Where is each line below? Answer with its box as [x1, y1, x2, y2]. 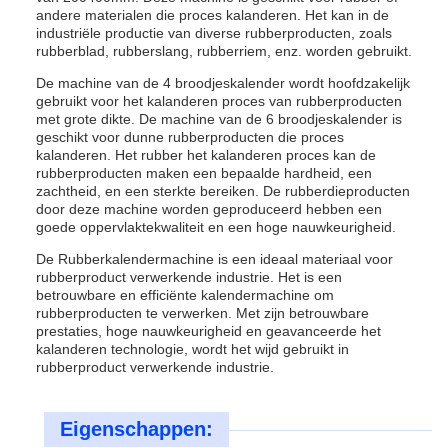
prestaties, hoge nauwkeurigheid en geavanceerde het [36, 323, 381, 339]
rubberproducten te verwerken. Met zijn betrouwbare [36, 305, 369, 321]
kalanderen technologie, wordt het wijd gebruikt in [36, 341, 349, 357]
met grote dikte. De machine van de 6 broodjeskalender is [36, 111, 402, 127]
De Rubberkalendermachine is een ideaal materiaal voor [36, 251, 393, 267]
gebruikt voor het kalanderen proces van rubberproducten [36, 93, 402, 109]
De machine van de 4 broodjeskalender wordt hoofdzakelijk [36, 75, 410, 91]
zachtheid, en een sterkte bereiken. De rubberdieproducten [36, 183, 410, 199]
